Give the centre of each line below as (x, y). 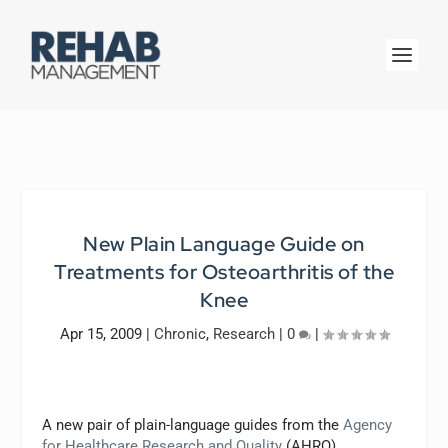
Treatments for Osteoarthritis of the (224, 272)
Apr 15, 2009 (100, 334)
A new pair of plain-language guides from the (193, 425)
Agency (368, 425)
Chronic (179, 334)
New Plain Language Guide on (224, 244)
